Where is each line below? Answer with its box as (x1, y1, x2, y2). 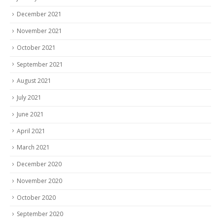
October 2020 (17, 193, 56, 202)
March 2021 (17, 143, 50, 152)
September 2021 (17, 60, 63, 69)
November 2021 (17, 27, 62, 36)
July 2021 (17, 93, 41, 102)
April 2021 (17, 126, 45, 135)
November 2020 (17, 176, 62, 185)
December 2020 (17, 160, 62, 169)
